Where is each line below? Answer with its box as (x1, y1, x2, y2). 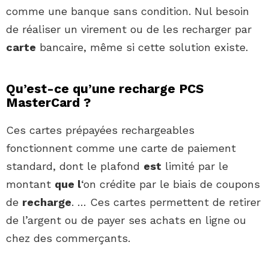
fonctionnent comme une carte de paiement (6, 142, 236, 155)
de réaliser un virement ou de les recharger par (6, 23, 252, 36)
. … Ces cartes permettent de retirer (71, 196, 261, 209)
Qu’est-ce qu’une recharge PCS (6, 81, 204, 97)
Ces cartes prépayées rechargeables (6, 124, 195, 137)
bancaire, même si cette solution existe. (36, 41, 248, 54)
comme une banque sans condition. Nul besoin (6, 5, 249, 18)
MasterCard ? (6, 95, 91, 110)
